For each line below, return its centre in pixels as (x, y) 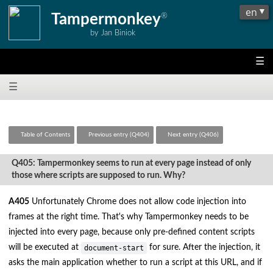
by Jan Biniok (113, 33)
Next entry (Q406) (193, 135)
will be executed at (45, 247)
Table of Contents (45, 135)
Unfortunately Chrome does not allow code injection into (138, 202)
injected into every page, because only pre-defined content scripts (132, 232)
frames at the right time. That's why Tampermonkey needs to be (129, 217)
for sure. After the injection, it (204, 247)
